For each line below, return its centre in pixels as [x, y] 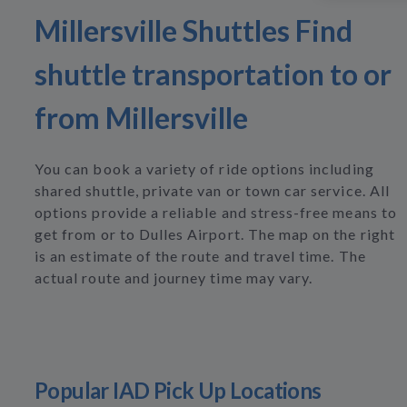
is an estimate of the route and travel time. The [200, 256]
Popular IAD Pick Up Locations [178, 390]
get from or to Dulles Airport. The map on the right [215, 234]
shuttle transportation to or [213, 74]
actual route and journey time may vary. [174, 278]
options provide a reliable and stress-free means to [216, 212]
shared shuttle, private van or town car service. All [212, 190]
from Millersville [141, 118]
